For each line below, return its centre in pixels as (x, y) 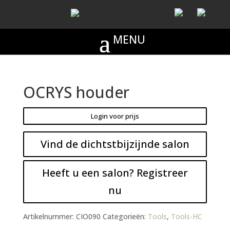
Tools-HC (186, 216)
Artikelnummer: (49, 216)
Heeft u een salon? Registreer (115, 172)
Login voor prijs (115, 116)
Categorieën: (125, 216)
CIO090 (88, 216)
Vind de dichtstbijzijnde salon (115, 144)
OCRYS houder (76, 92)
